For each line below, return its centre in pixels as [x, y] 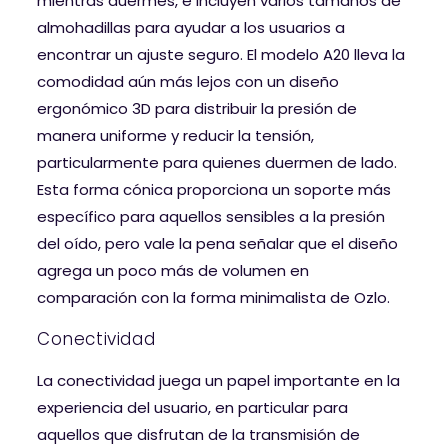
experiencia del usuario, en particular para [192, 407]
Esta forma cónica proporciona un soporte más [214, 189]
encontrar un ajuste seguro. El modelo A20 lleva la [221, 54]
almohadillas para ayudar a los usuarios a [191, 27]
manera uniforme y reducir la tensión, [175, 135]
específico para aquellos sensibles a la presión [211, 216]
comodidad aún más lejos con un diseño [188, 81]
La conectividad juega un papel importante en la [218, 380]
